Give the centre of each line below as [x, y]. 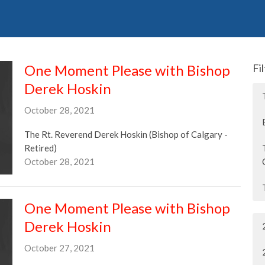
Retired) [40, 148]
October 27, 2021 [59, 248]
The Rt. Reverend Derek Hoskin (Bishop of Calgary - [126, 134]
